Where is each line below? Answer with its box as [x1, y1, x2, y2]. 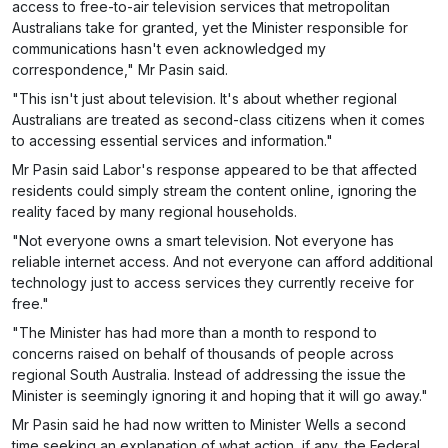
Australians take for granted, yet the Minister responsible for [12, 19, 408, 36]
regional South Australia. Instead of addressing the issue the [12, 366, 406, 383]
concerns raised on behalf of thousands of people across [12, 345, 394, 362]
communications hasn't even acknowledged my [12, 40, 326, 57]
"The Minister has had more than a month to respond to [12, 324, 377, 341]
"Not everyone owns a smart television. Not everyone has [12, 232, 394, 249]
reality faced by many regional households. [12, 203, 297, 220]
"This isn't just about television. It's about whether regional [12, 90, 397, 107]
